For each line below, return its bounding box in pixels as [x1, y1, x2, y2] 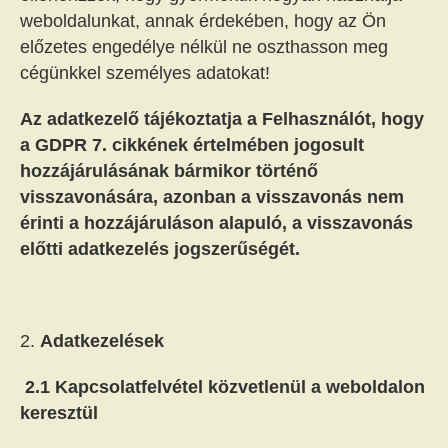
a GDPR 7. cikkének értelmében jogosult [20, 135, 364, 155]
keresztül [20, 403, 98, 423]
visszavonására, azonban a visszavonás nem [20, 187, 404, 207]
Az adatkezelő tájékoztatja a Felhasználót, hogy [20, 109, 424, 129]
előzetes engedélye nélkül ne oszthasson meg [20, 37, 388, 57]
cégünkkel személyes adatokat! [20, 63, 270, 83]
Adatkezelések [40, 331, 164, 351]
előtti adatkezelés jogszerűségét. [20, 239, 300, 259]
